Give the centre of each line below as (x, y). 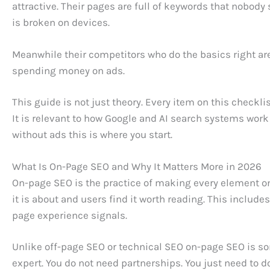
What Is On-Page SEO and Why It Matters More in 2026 (137, 166)
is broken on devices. (61, 23)
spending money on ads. (68, 70)
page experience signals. (70, 215)
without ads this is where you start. (92, 135)
